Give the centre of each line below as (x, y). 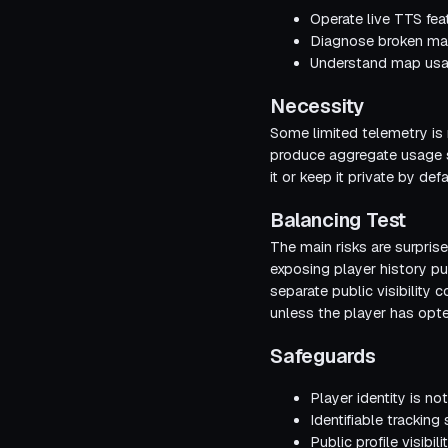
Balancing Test (338, 220)
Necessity (317, 106)
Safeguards (323, 356)
